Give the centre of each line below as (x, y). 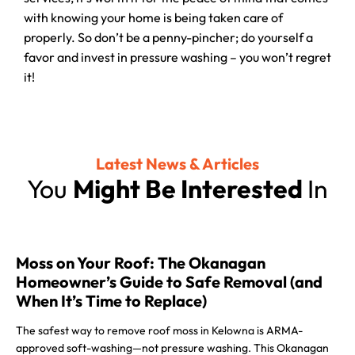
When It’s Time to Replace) (111, 301)
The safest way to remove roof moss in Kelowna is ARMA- (159, 330)
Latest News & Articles (177, 164)
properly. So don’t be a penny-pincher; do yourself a (168, 37)
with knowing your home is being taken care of (153, 17)
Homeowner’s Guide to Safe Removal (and (169, 282)
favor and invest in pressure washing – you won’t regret (177, 57)
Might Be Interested (190, 189)
